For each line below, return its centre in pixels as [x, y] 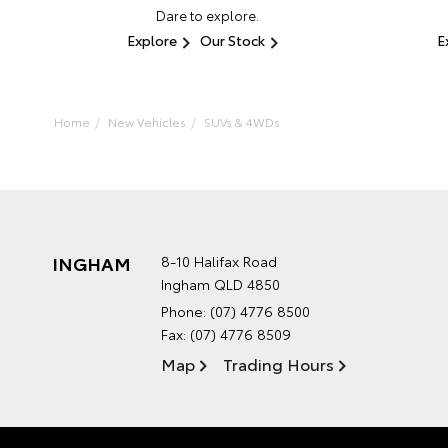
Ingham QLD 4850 [220, 284]
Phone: [185, 311]
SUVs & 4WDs [242, 121]
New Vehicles [147, 121]
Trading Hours [278, 363]
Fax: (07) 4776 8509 [226, 334]
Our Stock [232, 40]
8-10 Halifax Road [219, 261]
